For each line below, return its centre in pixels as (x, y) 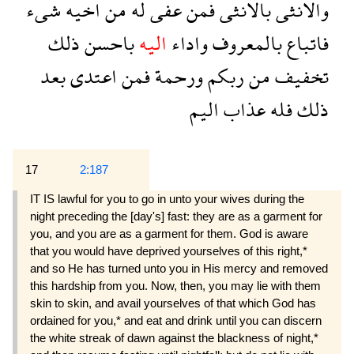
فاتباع (305, 43)
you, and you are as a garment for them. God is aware (169, 234)
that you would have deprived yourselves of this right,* (169, 251)
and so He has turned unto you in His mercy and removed (179, 269)
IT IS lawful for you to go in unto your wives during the (167, 199)
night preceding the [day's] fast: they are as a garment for (176, 217)
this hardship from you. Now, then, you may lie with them (175, 286)
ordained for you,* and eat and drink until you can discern (176, 321)
